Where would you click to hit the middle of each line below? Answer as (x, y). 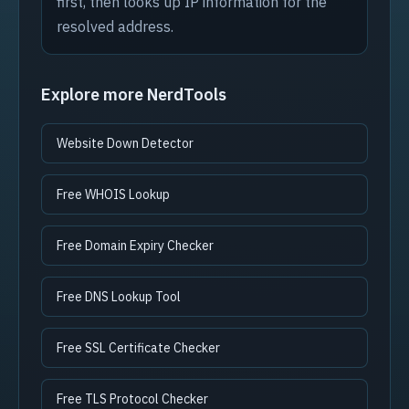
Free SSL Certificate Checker (138, 348)
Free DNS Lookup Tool (119, 297)
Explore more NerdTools (134, 94)
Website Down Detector (125, 143)
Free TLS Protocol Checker (132, 399)
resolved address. (115, 26)
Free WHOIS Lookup (113, 194)
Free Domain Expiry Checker (135, 246)
